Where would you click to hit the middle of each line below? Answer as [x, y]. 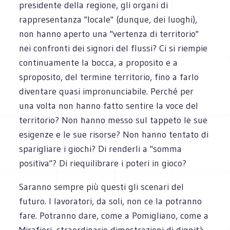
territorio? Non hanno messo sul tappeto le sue [113, 120]
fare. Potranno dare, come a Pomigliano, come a [114, 215]
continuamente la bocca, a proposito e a [99, 62]
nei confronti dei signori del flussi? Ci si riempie [113, 48]
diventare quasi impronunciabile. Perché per [107, 91]
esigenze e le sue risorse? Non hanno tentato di [114, 134]
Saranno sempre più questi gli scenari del [102, 187]
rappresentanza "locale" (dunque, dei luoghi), [108, 19]
